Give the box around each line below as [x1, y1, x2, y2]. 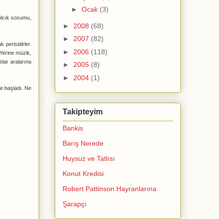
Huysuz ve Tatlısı [63, 154, 115, 163]
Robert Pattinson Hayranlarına [63, 185, 156, 193]
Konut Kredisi [63, 170, 104, 178]
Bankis [63, 124, 83, 132]
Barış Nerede [63, 139, 104, 148]
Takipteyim [63, 108, 103, 116]
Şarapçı [63, 200, 87, 208]
